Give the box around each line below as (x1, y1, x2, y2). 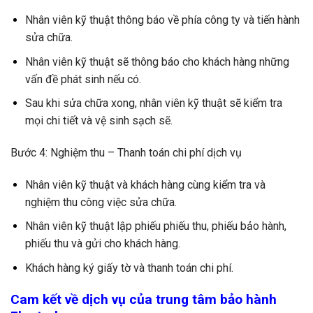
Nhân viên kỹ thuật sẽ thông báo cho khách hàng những (24, 54, 289, 68)
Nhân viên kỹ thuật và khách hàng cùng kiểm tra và (24, 177, 265, 191)
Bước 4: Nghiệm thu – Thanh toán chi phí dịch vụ (10, 145, 242, 159)
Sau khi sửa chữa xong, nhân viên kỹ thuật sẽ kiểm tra (24, 96, 282, 110)
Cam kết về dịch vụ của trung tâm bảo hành (10, 291, 277, 307)
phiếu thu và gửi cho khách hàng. (24, 237, 180, 251)
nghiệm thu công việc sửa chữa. (24, 195, 177, 209)
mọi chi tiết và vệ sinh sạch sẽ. (24, 114, 173, 128)
